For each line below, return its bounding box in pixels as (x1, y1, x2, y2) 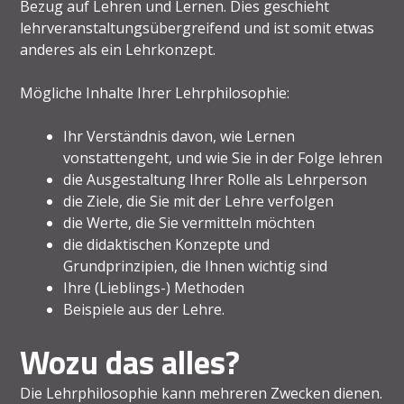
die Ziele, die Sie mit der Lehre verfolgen (63, 190, 335, 211)
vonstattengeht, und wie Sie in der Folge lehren (63, 147, 383, 168)
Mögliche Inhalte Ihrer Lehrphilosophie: (20, 82, 290, 103)
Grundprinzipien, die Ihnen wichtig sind (63, 255, 328, 276)
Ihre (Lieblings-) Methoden (63, 277, 245, 298)
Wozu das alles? (20, 336, 241, 387)
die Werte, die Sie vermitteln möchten (63, 212, 316, 233)
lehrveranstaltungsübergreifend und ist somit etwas (20, 17, 375, 38)
